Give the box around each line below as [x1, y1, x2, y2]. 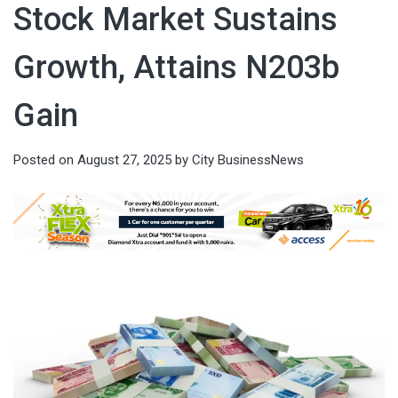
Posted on [13, 152, 77, 169]
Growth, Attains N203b [13, 49, 339, 87]
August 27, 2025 [77, 152, 171, 169]
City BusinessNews [192, 152, 304, 169]
